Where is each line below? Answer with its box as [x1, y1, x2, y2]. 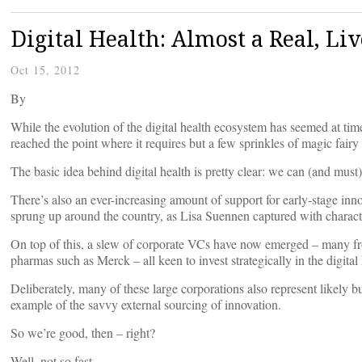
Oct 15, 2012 [11, 62, 80, 78]
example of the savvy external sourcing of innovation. [11, 296, 281, 314]
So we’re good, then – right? [11, 324, 155, 342]
